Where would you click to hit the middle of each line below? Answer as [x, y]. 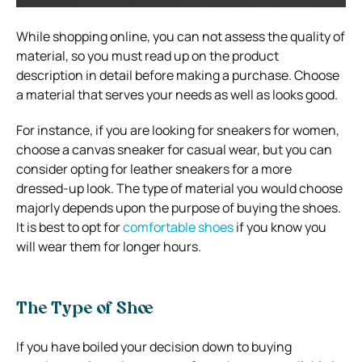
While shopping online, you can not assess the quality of [181, 36]
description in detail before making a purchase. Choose [178, 75]
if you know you [280, 227]
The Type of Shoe [85, 309]
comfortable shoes [178, 227]
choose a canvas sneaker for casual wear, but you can [174, 149]
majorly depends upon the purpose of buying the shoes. [179, 207]
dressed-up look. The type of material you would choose [179, 188]
